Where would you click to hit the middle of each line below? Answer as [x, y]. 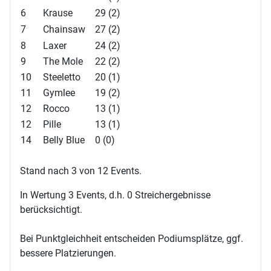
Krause [58, 13]
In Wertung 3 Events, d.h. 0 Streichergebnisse [115, 195]
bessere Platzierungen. [68, 253]
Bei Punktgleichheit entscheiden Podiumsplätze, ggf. [132, 238]
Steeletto [62, 77]
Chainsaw [64, 29]
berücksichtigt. [51, 209]
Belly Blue [64, 140]
